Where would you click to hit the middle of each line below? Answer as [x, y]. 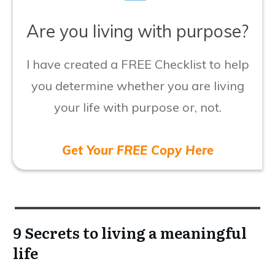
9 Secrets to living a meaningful [130, 232]
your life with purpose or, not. [137, 107]
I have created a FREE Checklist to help [137, 64]
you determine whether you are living [137, 85]
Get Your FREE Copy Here [137, 150]
